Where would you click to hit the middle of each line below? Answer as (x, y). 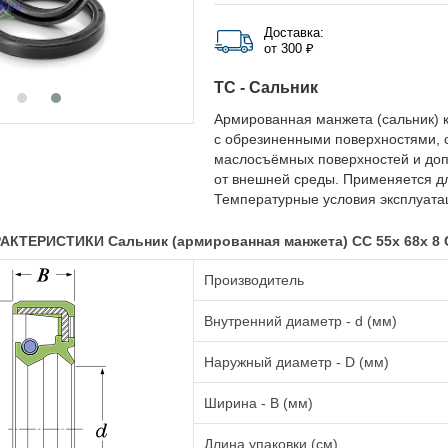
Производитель (254, 280)
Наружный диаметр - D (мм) (296, 362)
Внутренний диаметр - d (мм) (300, 321)
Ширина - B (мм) (258, 403)
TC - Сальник (266, 87)
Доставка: (294, 32)
